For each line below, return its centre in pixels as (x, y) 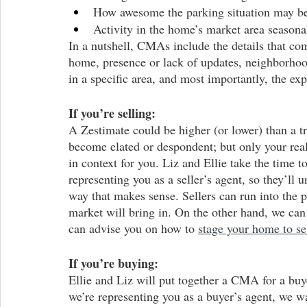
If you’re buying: (113, 263)
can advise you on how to (133, 229)
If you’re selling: (112, 113)
